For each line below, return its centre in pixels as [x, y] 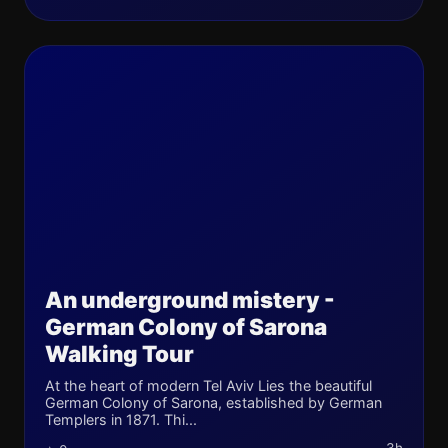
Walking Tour [119, 353]
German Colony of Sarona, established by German [213, 402]
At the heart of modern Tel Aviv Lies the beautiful [208, 385]
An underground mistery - [190, 299]
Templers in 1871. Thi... [121, 419]
